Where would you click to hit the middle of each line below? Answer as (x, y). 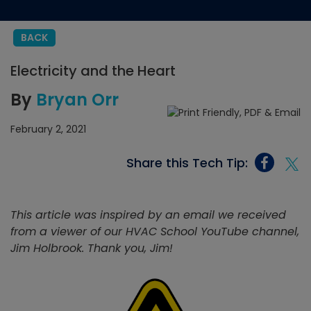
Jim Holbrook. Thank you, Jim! (92, 248)
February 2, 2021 (48, 129)
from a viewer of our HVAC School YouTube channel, (155, 232)
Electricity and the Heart (93, 71)
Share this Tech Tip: (187, 162)
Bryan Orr (77, 100)
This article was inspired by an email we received (148, 215)
